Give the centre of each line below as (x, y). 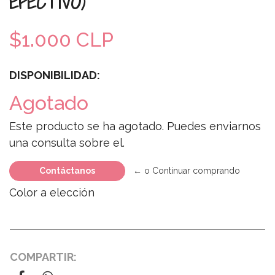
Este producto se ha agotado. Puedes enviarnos (135, 126)
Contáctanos (67, 170)
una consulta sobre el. (67, 142)
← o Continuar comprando (187, 170)
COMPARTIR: (43, 257)
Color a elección (53, 192)
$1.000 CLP (61, 39)
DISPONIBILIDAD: (55, 75)
